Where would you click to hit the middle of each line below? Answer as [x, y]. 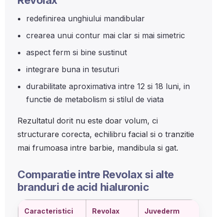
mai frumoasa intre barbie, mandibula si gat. [98, 148]
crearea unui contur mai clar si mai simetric [106, 35]
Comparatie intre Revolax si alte [96, 174]
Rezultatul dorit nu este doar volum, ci [88, 121]
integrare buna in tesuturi [73, 69]
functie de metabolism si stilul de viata [95, 99]
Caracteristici [49, 211]
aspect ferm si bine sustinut [77, 52]
